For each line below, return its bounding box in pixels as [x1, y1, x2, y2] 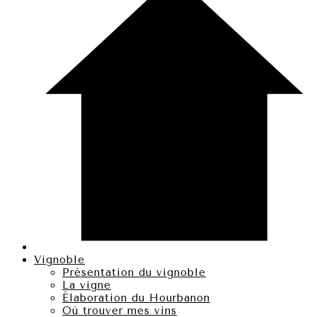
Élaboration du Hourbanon [62, 292, 210, 304]
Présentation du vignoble [62, 266, 206, 279]
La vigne [62, 279, 111, 292]
